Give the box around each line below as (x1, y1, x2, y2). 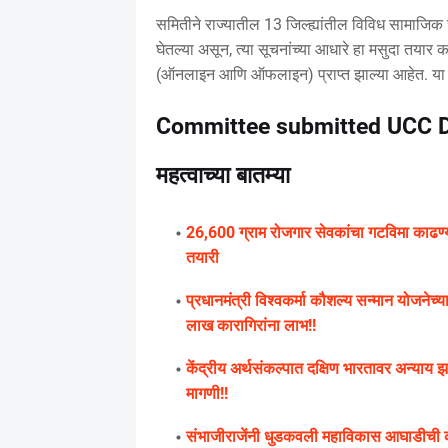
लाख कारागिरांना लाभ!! (185, 315, 316, 335)
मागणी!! (185, 383, 228, 403)
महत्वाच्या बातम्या (155, 161, 290, 189)
